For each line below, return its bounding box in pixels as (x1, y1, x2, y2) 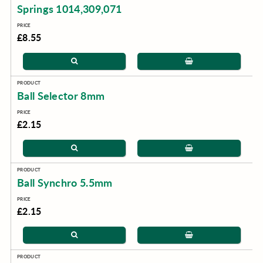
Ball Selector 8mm (16, 89, 105, 103)
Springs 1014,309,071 (16, 2, 122, 16)
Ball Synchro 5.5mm (16, 176, 113, 190)
